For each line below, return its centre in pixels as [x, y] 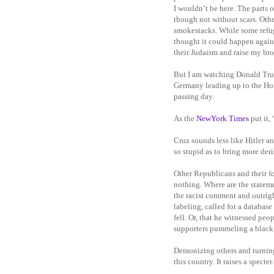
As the [185, 118]
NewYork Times [223, 118]
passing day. [194, 96]
